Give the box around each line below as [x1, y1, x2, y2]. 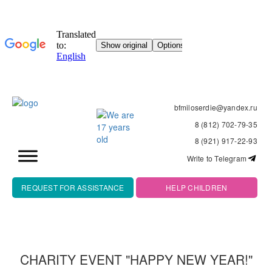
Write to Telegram [186, 153, 246, 163]
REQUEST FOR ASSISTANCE [21, 182, 124, 192]
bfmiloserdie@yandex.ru [174, 102, 257, 112]
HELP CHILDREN [166, 182, 228, 192]
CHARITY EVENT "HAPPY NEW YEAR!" [19, 250, 253, 268]
